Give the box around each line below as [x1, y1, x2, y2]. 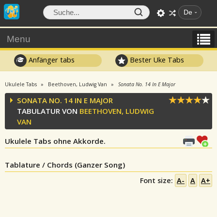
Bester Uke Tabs [128, 55, 185, 64]
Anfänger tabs [26, 55, 75, 64]
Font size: [140, 176, 175, 185]
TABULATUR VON [17, 106, 79, 116]
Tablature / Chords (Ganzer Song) [5, 160, 125, 170]
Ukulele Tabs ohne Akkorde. [5, 136, 106, 146]
